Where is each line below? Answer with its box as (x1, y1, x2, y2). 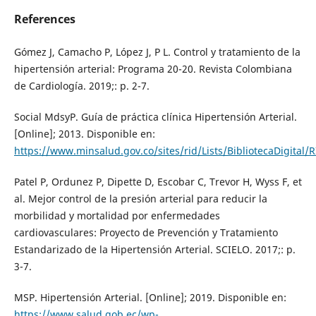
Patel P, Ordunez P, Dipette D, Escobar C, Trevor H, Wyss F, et (13, 175, 302, 189)
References (13, 11, 75, 28)
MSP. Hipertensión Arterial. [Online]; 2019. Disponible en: (13, 291, 286, 305)
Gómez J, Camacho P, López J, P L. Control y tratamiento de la (13, 45, 300, 59)
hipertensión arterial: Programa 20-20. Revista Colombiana (13, 62, 292, 76)
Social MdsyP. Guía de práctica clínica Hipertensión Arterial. (13, 110, 297, 124)
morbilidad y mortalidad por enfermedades (13, 209, 220, 223)
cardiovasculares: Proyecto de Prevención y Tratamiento (13, 226, 278, 240)
